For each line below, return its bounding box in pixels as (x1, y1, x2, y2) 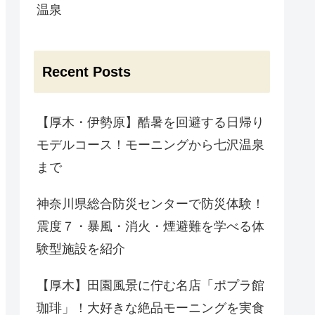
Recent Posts (42, 64, 131, 80)
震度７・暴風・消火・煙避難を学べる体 (37, 219, 264, 234)
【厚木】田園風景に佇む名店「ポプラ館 (37, 278, 264, 293)
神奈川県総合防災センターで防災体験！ (37, 197, 264, 212)
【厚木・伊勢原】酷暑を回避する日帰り (37, 115, 264, 130)
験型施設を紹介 (37, 242, 125, 257)
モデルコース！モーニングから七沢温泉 (37, 138, 264, 153)
